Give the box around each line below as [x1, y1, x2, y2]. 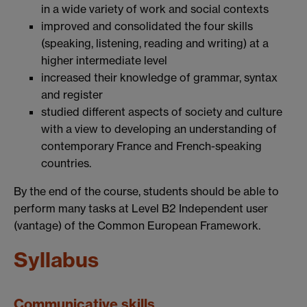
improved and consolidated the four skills [41, 19, 253, 34]
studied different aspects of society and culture [41, 105, 282, 119]
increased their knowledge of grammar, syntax [41, 71, 278, 85]
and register [41, 88, 103, 102]
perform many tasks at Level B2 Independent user [14, 201, 268, 216]
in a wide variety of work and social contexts [41, 2, 269, 16]
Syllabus [14, 247, 99, 273]
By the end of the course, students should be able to [14, 184, 279, 199]
